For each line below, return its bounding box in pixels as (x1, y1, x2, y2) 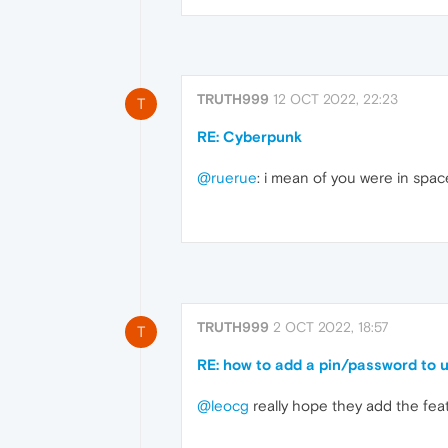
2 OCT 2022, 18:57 (273, 318, 389, 335)
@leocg (197, 396, 249, 414)
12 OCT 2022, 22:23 (273, 91, 398, 108)
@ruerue (197, 169, 257, 187)
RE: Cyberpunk (197, 128, 302, 146)
